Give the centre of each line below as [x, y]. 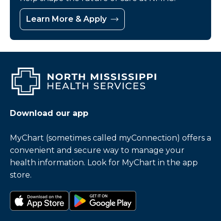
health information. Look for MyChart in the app [104, 162]
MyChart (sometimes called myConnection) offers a [110, 138]
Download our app [49, 113]
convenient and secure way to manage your [97, 150]
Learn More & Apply [66, 19]
